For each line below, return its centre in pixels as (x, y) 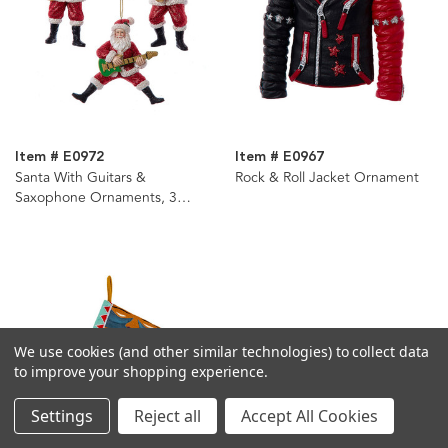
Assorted (43, 217)
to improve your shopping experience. (141, 371)
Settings (62, 416)
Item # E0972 (59, 156)
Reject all (167, 416)
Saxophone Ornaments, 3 (96, 197)
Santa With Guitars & (80, 177)
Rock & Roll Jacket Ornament (326, 177)
